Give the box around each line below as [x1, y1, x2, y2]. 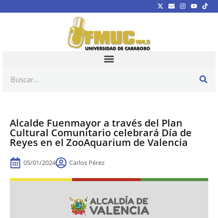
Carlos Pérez [69, 158, 105, 167]
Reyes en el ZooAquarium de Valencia [10, 135, 188, 149]
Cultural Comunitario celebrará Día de [10, 126, 192, 139]
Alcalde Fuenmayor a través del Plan [10, 116, 182, 129]
